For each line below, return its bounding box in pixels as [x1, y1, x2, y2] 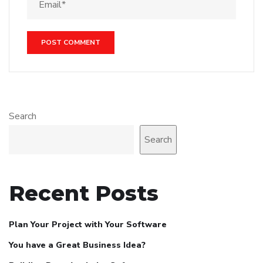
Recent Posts [9, 180, 159, 207]
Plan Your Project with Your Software [9, 219, 167, 231]
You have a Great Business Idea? [9, 240, 146, 251]
